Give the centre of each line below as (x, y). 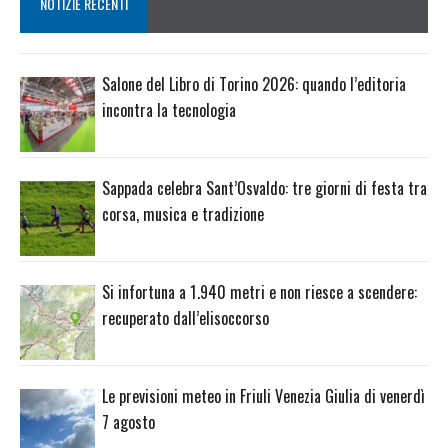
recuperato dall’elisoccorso (185, 318)
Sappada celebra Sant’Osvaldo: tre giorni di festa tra (264, 188)
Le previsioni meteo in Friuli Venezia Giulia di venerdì (263, 395)
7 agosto (128, 421)
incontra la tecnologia (169, 110)
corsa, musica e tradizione (183, 214)
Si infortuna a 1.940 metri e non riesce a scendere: (259, 292)
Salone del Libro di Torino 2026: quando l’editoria (254, 84)
